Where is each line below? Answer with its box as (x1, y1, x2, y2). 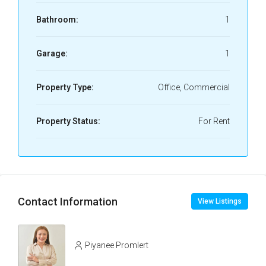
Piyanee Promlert (85, 240, 148, 250)
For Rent (198, 116, 230, 126)
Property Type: (36, 83, 94, 92)
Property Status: (36, 116, 100, 126)
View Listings (198, 197, 242, 205)
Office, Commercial (158, 83, 230, 92)
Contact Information (18, 195, 118, 208)
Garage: (36, 49, 68, 58)
